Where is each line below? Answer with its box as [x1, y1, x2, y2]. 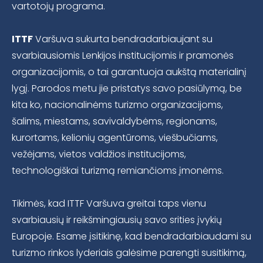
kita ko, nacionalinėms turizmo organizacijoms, [12, 98, 223, 112]
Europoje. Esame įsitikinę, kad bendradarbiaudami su [12, 230, 251, 244]
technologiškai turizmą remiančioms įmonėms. [12, 164, 224, 178]
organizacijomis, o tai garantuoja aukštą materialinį [12, 65, 247, 79]
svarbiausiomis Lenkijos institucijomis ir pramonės [12, 49, 234, 63]
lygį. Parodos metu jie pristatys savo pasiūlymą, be [12, 82, 242, 96]
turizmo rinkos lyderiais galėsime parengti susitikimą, [12, 246, 247, 260]
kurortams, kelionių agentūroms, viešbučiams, [12, 131, 218, 145]
